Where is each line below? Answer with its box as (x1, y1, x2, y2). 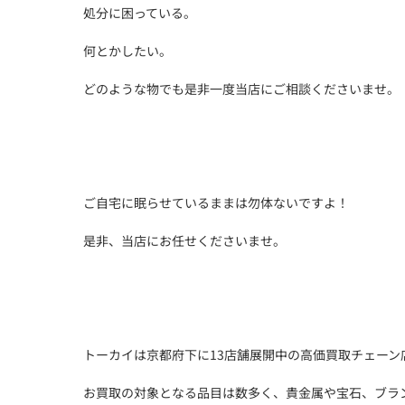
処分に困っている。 (83, 4, 196, 22)
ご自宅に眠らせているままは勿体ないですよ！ (83, 193, 349, 212)
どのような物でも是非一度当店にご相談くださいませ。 (83, 80, 400, 98)
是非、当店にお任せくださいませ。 (83, 231, 286, 250)
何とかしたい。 (83, 42, 172, 60)
